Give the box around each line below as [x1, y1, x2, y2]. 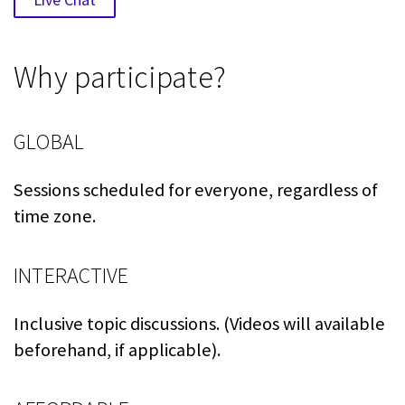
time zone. [14, 204, 96, 229]
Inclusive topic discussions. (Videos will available [14, 312, 385, 336]
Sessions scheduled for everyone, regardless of [14, 178, 378, 202]
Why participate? [14, 58, 227, 97]
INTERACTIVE [14, 261, 129, 290]
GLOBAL [14, 127, 85, 156]
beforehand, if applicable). [14, 338, 221, 363]
